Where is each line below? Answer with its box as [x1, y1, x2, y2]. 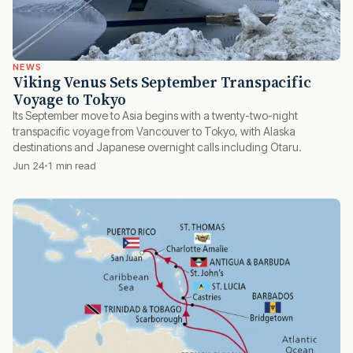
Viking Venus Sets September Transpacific [13, 72, 311, 93]
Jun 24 [13, 159, 45, 173]
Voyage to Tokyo [13, 89, 127, 110]
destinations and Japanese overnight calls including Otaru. [13, 140, 302, 154]
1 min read [47, 159, 96, 173]
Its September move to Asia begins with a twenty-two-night [13, 109, 298, 123]
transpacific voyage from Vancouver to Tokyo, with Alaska [13, 124, 295, 139]
